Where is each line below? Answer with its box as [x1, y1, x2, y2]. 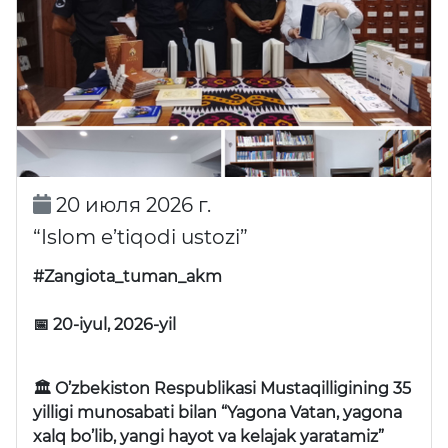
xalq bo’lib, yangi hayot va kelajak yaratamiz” [33, 426, 384, 446]
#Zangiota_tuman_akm [33, 266, 222, 286]
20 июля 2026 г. [50, 192, 211, 217]
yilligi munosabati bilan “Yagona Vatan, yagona [33, 402, 402, 422]
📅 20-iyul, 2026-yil [33, 314, 176, 334]
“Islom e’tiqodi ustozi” [33, 224, 248, 249]
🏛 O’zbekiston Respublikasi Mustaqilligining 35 [33, 378, 411, 398]
